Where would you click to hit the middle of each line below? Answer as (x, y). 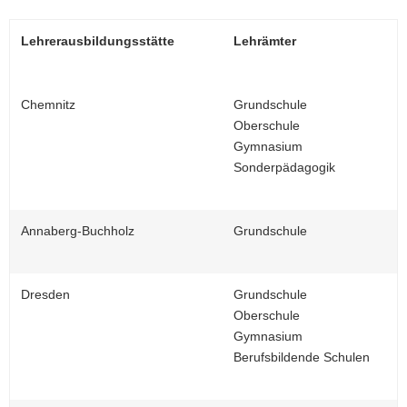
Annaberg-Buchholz (78, 231)
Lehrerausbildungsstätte (98, 41)
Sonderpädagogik (284, 167)
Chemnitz (48, 104)
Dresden (45, 294)
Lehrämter (265, 41)
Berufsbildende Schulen (302, 357)
